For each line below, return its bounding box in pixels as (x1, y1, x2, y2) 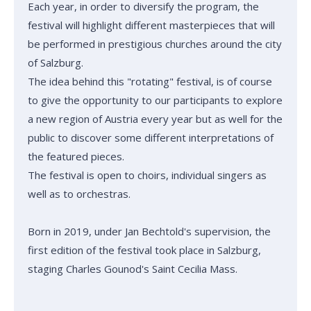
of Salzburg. (28, 56, 83, 70)
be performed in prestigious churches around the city (28, 37, 282, 51)
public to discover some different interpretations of (28, 131, 274, 145)
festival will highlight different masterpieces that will (28, 18, 275, 33)
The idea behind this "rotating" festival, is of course (28, 74, 272, 89)
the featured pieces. (28, 149, 124, 164)
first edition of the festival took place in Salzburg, (28, 243, 261, 258)
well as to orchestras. (28, 187, 131, 201)
